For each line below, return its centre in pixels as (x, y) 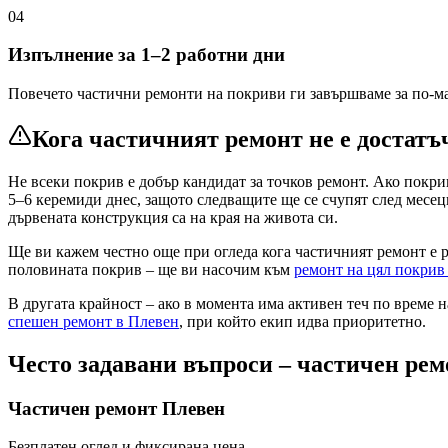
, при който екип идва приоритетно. (302, 321)
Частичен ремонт (85, 408)
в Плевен (147, 321)
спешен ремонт (62, 321)
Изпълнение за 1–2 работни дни (146, 55)
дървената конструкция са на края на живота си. (173, 217)
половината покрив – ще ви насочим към (151, 269)
